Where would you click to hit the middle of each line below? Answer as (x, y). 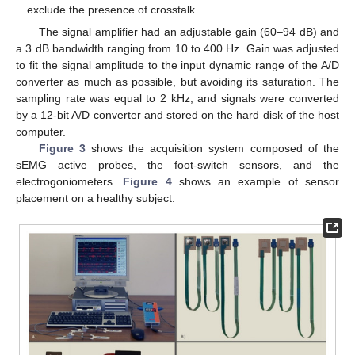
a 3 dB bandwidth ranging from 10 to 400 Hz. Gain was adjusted (177, 48)
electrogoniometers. (70, 181)
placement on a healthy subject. (95, 198)
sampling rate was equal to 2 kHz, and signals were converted (177, 98)
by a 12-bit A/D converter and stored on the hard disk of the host (177, 115)
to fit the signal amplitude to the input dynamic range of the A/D (177, 65)
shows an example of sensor (256, 181)
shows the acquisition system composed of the (212, 148)
